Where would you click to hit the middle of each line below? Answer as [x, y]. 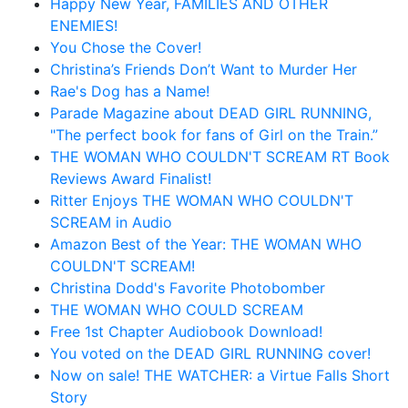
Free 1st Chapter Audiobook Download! [186, 331]
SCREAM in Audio [111, 222]
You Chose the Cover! [126, 47]
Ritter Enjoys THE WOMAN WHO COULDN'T [202, 200]
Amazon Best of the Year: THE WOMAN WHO [206, 244]
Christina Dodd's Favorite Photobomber [188, 287]
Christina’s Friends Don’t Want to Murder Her [204, 69]
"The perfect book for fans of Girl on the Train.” [214, 134]
